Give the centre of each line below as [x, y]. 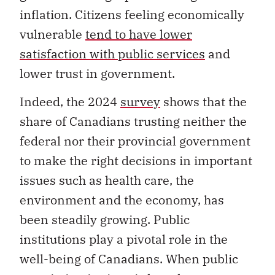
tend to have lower [139, 34]
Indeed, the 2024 [70, 102]
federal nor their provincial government [135, 141]
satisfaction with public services [112, 53]
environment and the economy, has [122, 200]
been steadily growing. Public [105, 220]
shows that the [203, 102]
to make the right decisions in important [136, 161]
